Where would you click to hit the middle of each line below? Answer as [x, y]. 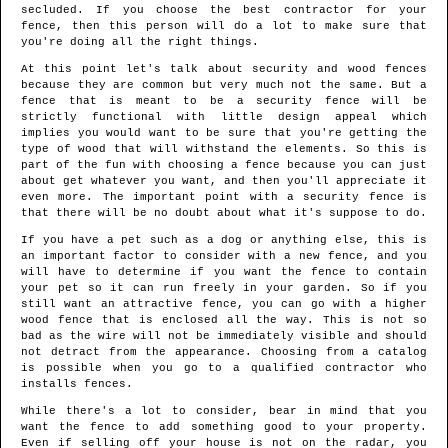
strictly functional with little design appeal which [224, 117]
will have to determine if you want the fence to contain [224, 272]
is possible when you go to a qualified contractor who [224, 368]
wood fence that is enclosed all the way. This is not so [224, 320]
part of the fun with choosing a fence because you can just [224, 165]
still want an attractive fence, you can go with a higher [224, 304]
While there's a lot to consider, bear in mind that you [224, 411]
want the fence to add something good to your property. [224, 427]
